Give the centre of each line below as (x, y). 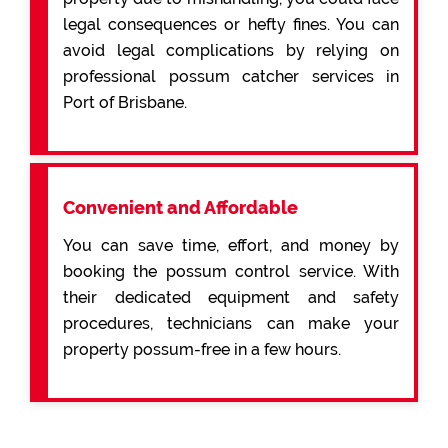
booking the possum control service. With (231, 272)
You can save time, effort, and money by (231, 246)
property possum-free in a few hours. (202, 350)
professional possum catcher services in (231, 77)
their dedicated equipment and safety (231, 298)
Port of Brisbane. (125, 103)
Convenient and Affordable (180, 208)
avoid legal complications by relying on (231, 51)
